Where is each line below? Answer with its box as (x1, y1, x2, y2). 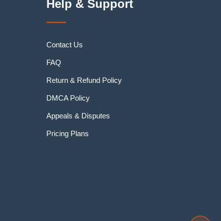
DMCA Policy (46, 94, 90, 102)
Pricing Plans (46, 129, 89, 138)
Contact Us (46, 40, 83, 49)
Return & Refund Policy (46, 76, 122, 84)
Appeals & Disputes (46, 111, 110, 120)
